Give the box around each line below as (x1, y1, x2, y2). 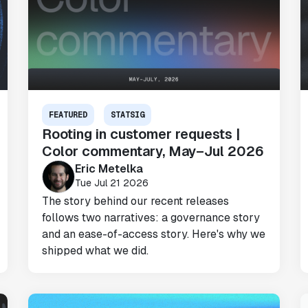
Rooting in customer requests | (41, 124, 240, 143)
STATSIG (110, 109, 144, 120)
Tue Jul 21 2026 (74, 177, 148, 190)
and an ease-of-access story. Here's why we (41, 226, 265, 241)
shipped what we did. (41, 243, 148, 258)
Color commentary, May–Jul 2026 (41, 142, 264, 160)
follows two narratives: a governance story (41, 210, 260, 225)
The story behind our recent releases (41, 193, 229, 208)
